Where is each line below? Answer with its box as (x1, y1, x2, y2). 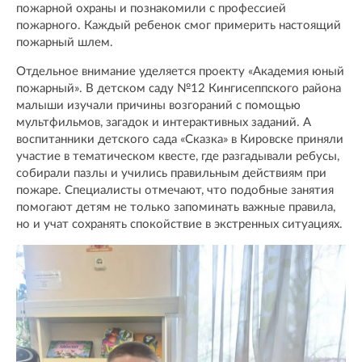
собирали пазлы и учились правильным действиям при (16, 166, 326, 179)
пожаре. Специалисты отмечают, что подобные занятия (16, 183, 334, 196)
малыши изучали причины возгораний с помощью (16, 99, 301, 112)
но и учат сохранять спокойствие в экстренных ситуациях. (16, 217, 343, 230)
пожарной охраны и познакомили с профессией (16, 2, 286, 15)
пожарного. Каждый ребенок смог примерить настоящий (16, 19, 341, 32)
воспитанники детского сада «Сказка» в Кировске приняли (16, 133, 343, 145)
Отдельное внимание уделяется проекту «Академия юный (16, 65, 344, 78)
